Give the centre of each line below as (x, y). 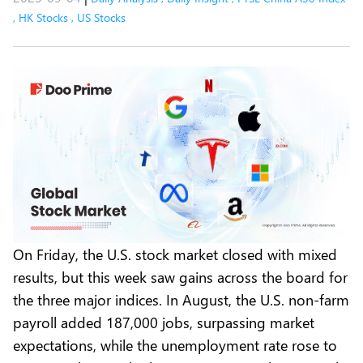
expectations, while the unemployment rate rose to (175, 344)
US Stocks (101, 17)
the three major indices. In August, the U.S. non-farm (181, 299)
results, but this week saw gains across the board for (180, 276)
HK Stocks (43, 17)
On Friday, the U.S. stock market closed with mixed (175, 254)
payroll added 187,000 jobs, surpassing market (164, 322)
